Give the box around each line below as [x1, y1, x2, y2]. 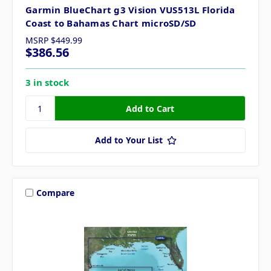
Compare [36, 186, 74, 198]
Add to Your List [94, 134, 163, 146]
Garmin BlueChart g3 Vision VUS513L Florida [25, 4, 235, 16]
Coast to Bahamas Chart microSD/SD [25, 17, 197, 30]
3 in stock [25, 76, 69, 89]
